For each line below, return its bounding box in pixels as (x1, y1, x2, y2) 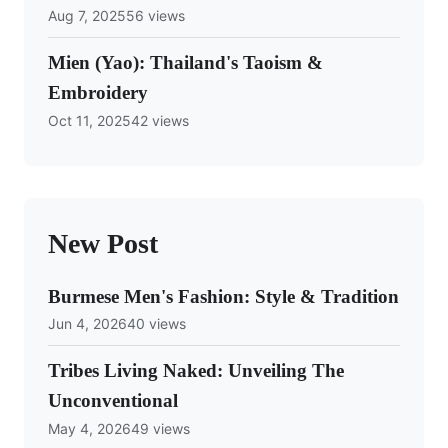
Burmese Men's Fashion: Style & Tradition (48, 285, 399, 307)
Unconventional (48, 390, 178, 412)
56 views (126, 7, 185, 25)
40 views (127, 315, 186, 333)
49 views (131, 419, 190, 437)
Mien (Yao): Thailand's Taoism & (48, 52, 323, 74)
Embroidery (48, 82, 148, 104)
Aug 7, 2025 (48, 7, 126, 25)
